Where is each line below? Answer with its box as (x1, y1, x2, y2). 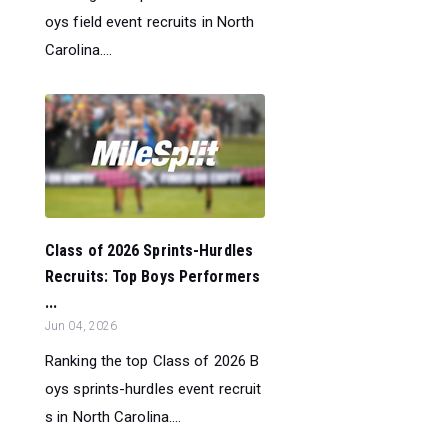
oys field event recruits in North (45, 12, 255, 31)
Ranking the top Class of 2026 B (45, 351, 260, 370)
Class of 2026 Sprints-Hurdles (45, 240, 253, 260)
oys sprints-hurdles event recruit (45, 379, 262, 398)
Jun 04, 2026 (45, 318, 118, 333)
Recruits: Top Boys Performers (45, 266, 260, 286)
